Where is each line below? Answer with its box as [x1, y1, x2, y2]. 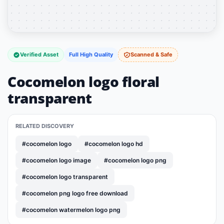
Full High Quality [69, 51, 113, 58]
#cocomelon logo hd [84, 140, 143, 148]
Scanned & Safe [130, 51, 172, 58]
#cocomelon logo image [22, 156, 91, 164]
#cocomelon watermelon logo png [22, 206, 120, 214]
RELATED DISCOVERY [15, 122, 74, 130]
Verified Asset [20, 51, 58, 58]
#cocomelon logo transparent [22, 173, 108, 181]
